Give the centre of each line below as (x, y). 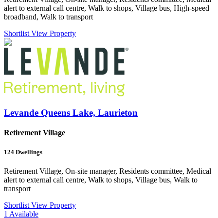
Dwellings (28, 152)
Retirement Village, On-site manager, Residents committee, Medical (108, 171)
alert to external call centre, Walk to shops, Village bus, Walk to (101, 180)
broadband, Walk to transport (48, 17)
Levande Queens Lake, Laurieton (71, 113)
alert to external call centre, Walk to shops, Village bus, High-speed (107, 8)
